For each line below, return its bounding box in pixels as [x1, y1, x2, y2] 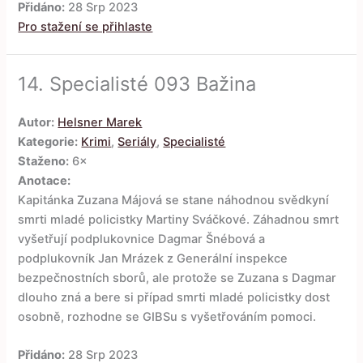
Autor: [18, 114, 55, 130]
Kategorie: [18, 134, 79, 149]
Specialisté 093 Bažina [49, 72, 257, 96]
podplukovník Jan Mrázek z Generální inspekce [18, 250, 288, 266]
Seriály [117, 134, 157, 149]
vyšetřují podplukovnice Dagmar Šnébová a [18, 231, 266, 246]
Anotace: [18, 173, 71, 188]
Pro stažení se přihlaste [18, 19, 153, 34]
